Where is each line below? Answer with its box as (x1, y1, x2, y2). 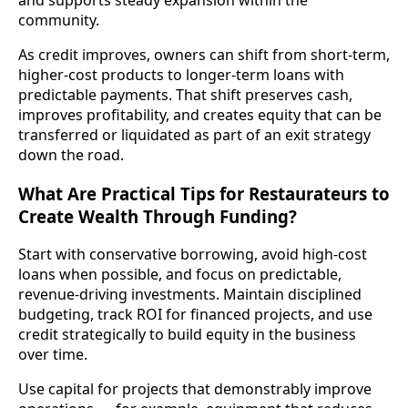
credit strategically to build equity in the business (18, 324, 356, 345)
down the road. (18, 144, 124, 165)
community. (18, 9, 99, 30)
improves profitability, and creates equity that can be (18, 104, 382, 125)
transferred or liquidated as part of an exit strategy (18, 124, 371, 145)
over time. (18, 344, 87, 365)
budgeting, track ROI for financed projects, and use (18, 304, 372, 325)
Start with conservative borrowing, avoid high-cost (18, 244, 367, 265)
